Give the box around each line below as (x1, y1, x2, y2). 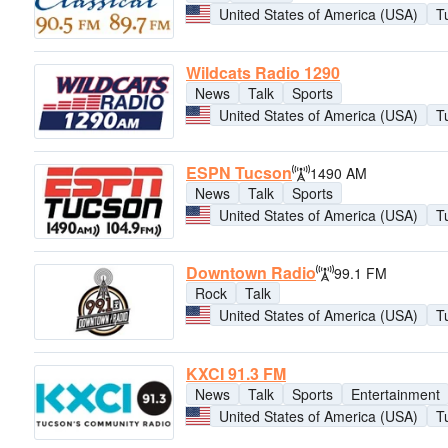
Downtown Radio (186, 261, 316, 285)
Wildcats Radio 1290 (186, 60, 340, 84)
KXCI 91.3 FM (186, 361, 286, 385)
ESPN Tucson (186, 160, 292, 184)
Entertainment (351, 383, 440, 404)
